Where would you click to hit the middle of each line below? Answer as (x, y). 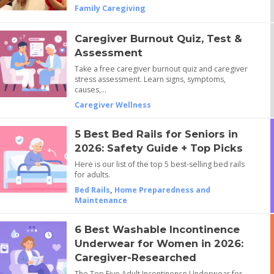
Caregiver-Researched (135, 258)
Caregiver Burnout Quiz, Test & (158, 39)
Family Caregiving (110, 8)
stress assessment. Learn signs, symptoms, (150, 80)
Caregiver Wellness (113, 105)
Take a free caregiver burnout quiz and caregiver (161, 69)
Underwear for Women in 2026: (159, 244)
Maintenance (101, 201)
